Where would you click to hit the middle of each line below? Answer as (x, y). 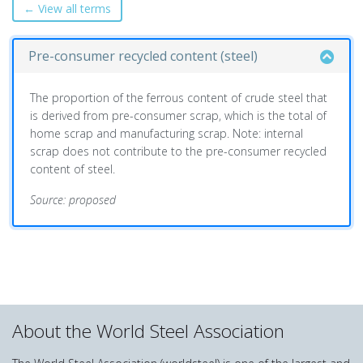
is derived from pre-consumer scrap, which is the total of (178, 115)
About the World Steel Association (148, 331)
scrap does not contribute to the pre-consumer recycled (178, 151)
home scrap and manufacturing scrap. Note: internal (167, 133)
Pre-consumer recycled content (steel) (143, 56)
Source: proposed (73, 200)
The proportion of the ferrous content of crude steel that (179, 98)
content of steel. (73, 169)
